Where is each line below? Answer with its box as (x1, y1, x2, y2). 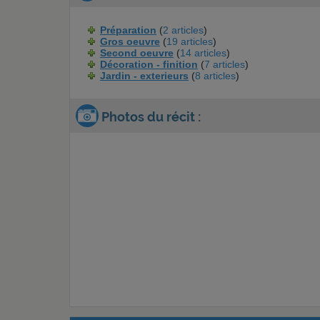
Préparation (100, 24, 156, 36)
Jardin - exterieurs (100, 70, 189, 81)
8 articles (195, 70, 236, 81)
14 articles (180, 47, 226, 59)
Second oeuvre (100, 47, 174, 59)
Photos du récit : (99, 109, 201, 124)
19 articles (166, 36, 213, 47)
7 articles (204, 59, 245, 70)
